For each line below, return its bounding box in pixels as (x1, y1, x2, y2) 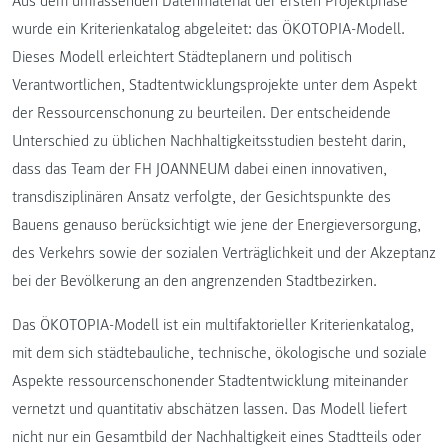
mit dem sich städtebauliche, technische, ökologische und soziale (12, 343, 427, 364)
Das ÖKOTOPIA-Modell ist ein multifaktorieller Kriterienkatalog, (12, 315, 414, 336)
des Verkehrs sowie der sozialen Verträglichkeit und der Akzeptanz (12, 243, 436, 264)
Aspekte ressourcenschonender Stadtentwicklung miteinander (12, 371, 408, 392)
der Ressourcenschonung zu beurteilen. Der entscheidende (12, 103, 391, 124)
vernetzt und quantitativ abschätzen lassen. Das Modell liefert (12, 399, 407, 420)
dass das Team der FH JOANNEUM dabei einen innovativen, (12, 159, 387, 180)
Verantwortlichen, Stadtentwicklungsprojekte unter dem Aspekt (12, 75, 417, 96)
